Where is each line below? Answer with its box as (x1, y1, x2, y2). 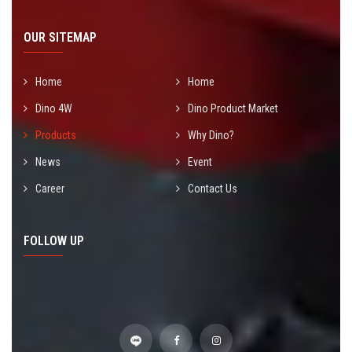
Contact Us (188, 181, 237, 195)
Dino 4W (35, 101, 72, 115)
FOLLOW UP (24, 233, 84, 248)
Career (35, 181, 64, 195)
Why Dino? (188, 128, 234, 141)
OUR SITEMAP (24, 29, 97, 45)
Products (35, 128, 76, 141)
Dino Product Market (188, 101, 278, 115)
